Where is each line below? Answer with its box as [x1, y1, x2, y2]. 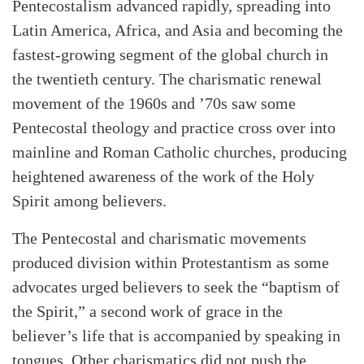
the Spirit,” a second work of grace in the [12, 302, 283, 321]
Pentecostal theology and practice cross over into [12, 119, 336, 137]
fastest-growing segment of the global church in [12, 45, 328, 64]
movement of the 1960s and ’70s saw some [12, 94, 296, 113]
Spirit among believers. [12, 192, 167, 210]
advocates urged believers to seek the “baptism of [12, 278, 340, 297]
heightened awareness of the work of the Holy [12, 167, 314, 186]
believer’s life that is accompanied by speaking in [12, 327, 340, 345]
